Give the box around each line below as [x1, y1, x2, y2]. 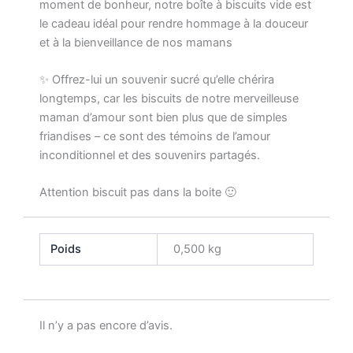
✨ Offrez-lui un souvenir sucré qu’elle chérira [39, 72, 274, 87]
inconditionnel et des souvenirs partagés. [39, 147, 260, 162]
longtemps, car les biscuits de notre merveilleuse [39, 91, 299, 106]
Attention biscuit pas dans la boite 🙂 [39, 185, 236, 200]
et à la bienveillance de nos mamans [39, 35, 232, 50]
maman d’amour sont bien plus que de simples [39, 110, 288, 124]
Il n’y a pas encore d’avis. [39, 318, 173, 333]
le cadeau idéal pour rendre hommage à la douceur [39, 16, 308, 31]
